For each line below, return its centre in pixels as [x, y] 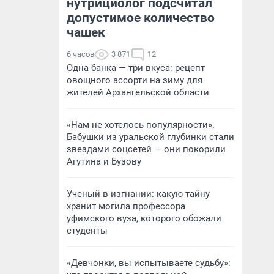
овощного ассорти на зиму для [135, 80]
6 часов [80, 54]
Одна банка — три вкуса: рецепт [136, 68]
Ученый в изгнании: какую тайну [138, 194]
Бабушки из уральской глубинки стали [150, 137]
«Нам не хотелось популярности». [141, 125]
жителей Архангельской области [138, 92]
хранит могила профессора [126, 206]
